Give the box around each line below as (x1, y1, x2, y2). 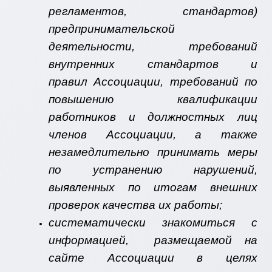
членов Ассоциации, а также (49, 128, 257, 141)
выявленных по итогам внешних (49, 181, 257, 194)
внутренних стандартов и (49, 58, 257, 71)
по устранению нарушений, (49, 163, 257, 177)
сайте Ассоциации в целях (49, 251, 257, 265)
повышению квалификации (49, 93, 257, 106)
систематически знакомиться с (49, 216, 257, 229)
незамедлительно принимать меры (49, 146, 257, 159)
